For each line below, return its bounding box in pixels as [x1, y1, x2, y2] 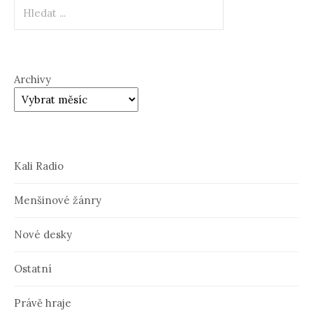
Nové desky [14, 228, 72, 242]
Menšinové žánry [14, 194, 101, 208]
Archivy [14, 73, 51, 87]
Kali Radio [14, 159, 64, 173]
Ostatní [14, 262, 52, 276]
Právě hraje [14, 296, 71, 310]
